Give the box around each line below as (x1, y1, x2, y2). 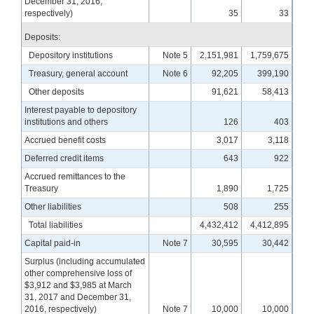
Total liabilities (29, 219, 83, 230)
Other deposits (29, 86, 84, 97)
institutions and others (25, 116, 109, 127)
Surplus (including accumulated (25, 256, 146, 266)
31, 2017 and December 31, (25, 292, 132, 302)
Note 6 (162, 68, 188, 78)
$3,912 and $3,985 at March (25, 280, 132, 290)
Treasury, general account (29, 68, 128, 78)
